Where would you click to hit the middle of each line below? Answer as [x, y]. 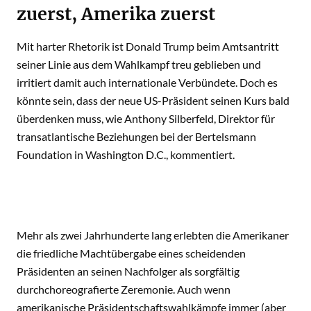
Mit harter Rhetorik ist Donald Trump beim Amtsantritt [148, 46]
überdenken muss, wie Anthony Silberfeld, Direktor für [146, 118]
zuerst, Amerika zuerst [116, 14]
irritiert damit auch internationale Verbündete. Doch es [147, 82]
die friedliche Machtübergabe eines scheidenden [131, 253]
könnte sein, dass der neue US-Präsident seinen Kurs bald [153, 100]
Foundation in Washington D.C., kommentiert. [126, 154]
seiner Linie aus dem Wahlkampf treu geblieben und [139, 64]
